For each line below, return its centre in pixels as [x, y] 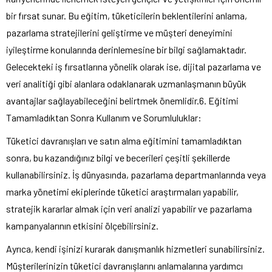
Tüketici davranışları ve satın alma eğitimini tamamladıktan [124, 140]
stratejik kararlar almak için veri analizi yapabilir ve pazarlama [129, 208]
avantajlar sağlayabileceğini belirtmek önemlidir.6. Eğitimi [122, 100]
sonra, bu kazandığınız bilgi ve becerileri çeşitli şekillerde [118, 157]
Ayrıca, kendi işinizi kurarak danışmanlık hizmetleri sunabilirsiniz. [135, 248]
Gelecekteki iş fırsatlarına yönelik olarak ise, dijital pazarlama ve [134, 66]
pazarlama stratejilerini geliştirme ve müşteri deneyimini [119, 32]
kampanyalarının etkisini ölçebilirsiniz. [82, 225]
